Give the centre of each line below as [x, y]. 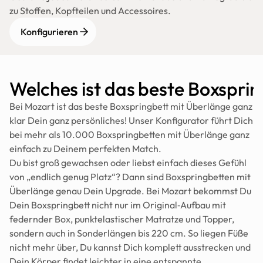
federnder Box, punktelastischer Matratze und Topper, [122, 219]
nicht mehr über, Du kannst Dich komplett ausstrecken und [130, 247]
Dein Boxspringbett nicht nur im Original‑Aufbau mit [118, 205]
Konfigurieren [49, 31]
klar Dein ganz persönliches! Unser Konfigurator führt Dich [131, 120]
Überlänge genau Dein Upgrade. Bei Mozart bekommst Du [130, 191]
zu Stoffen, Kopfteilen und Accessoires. [90, 11]
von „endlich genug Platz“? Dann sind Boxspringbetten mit [130, 177]
